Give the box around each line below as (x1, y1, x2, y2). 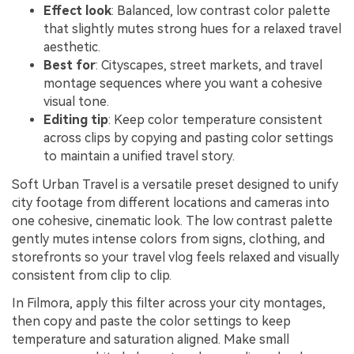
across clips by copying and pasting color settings (43, 130, 333, 145)
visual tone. (43, 93, 109, 109)
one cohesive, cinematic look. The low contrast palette (12, 213, 333, 228)
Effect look (43, 2, 111, 18)
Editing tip (43, 111, 108, 127)
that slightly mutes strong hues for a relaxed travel (43, 21, 341, 36)
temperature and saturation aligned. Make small (12, 332, 289, 348)
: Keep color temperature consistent (108, 111, 322, 127)
